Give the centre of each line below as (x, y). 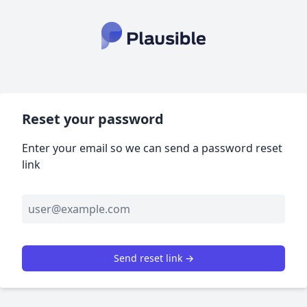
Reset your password (93, 119)
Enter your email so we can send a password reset (152, 148)
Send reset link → (153, 258)
